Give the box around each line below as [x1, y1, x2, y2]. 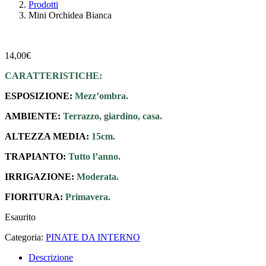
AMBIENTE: [5, 111, 61, 122]
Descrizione [28, 252, 73, 263]
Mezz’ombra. [75, 91, 128, 102]
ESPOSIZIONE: [5, 91, 75, 102]
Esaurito [5, 212, 36, 223]
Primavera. [65, 192, 110, 202]
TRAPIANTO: [5, 151, 68, 162]
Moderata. [77, 172, 119, 182]
